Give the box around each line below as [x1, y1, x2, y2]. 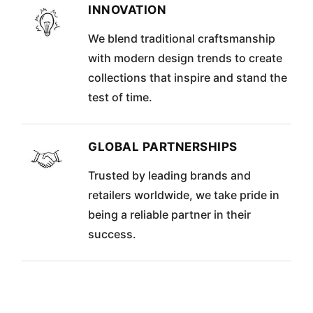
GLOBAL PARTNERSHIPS [88, 140, 238, 154]
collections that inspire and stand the [88, 71, 288, 85]
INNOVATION [88, 3, 167, 17]
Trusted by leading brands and [88, 168, 252, 183]
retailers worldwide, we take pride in [88, 188, 280, 203]
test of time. [88, 90, 153, 105]
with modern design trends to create [88, 51, 283, 66]
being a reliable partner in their [88, 208, 252, 222]
